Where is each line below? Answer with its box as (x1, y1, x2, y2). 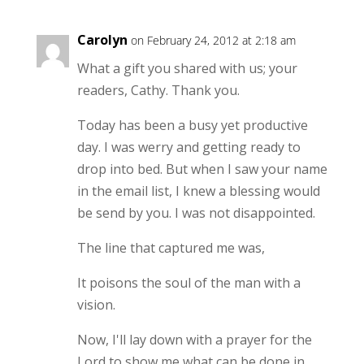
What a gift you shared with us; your (76, 58, 297, 77)
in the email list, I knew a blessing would (76, 181, 320, 200)
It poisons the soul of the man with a (76, 273, 301, 292)
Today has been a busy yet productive (76, 115, 308, 134)
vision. (76, 295, 115, 314)
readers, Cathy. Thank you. (76, 80, 240, 99)
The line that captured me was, (76, 238, 265, 257)
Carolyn (76, 30, 128, 49)
